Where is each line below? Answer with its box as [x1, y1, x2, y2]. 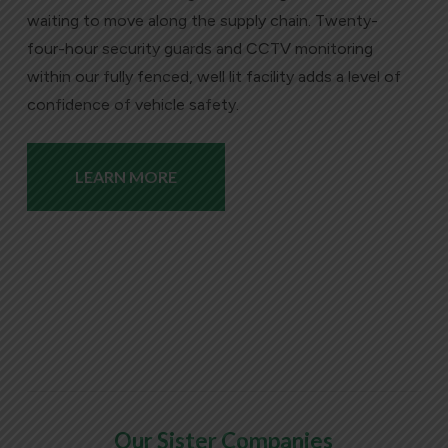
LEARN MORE [74, 166, 177, 186]
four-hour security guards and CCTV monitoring [26, 38, 373, 58]
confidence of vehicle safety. [26, 94, 239, 114]
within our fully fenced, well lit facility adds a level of [26, 66, 401, 86]
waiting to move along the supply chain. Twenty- [26, 10, 378, 30]
